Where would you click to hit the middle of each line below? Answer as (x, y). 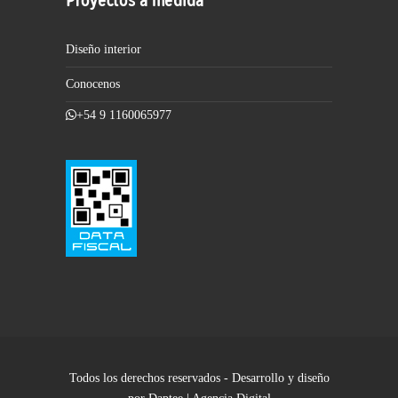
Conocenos (93, 84)
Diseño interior (103, 50)
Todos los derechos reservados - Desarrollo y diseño (199, 378)
